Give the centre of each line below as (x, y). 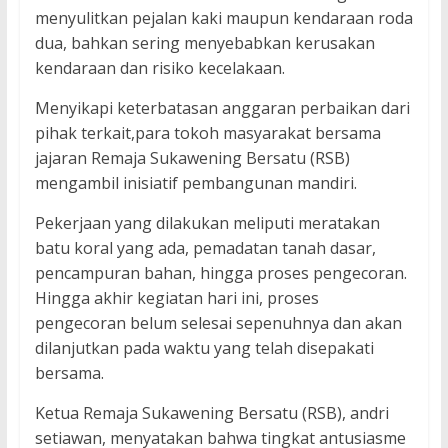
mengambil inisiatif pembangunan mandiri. (195, 183)
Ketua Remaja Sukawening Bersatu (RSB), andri (211, 413)
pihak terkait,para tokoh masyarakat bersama (207, 133)
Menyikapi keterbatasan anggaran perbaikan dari (222, 108)
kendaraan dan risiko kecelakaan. (159, 68)
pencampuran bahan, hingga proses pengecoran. (220, 273)
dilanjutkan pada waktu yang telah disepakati (204, 348)
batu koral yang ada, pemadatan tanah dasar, (205, 248)
